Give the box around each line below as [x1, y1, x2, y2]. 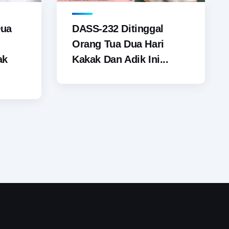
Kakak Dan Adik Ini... [72, 54, 169, 65]
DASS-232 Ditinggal [72, 23, 164, 35]
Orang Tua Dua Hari [72, 38, 164, 50]
